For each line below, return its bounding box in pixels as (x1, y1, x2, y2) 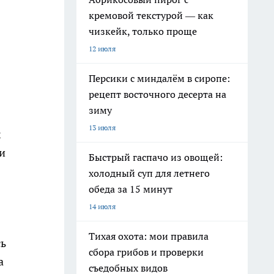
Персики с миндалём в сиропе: (89, 72, 230, 84)
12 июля (89, 44, 116, 53)
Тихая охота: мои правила (89, 230, 209, 242)
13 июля (89, 123, 116, 132)
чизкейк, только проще (89, 25, 197, 37)
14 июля (89, 202, 116, 211)
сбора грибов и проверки (89, 246, 204, 258)
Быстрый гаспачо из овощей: (89, 151, 223, 163)
